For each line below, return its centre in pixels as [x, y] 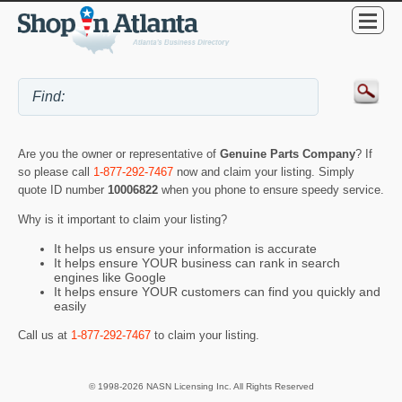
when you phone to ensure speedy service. [273, 190]
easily [70, 306]
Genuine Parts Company [288, 154]
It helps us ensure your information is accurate [185, 249]
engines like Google [110, 278]
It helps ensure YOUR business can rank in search [197, 263]
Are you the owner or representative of [119, 154]
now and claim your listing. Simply [264, 172]
